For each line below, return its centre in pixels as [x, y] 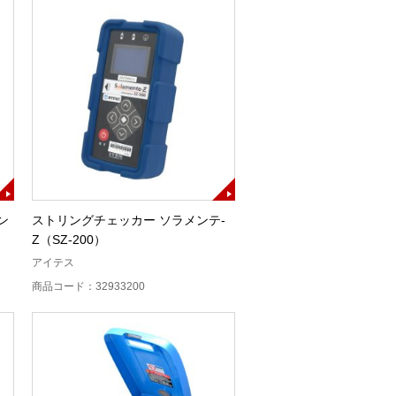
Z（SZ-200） [69, 239]
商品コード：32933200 [88, 286]
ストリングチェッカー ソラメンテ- [129, 220]
